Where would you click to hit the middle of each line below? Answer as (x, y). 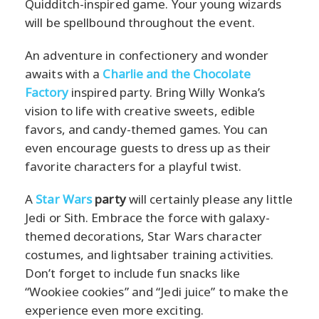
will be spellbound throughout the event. (140, 22)
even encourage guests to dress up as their (148, 147)
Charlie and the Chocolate (177, 73)
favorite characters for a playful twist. (134, 166)
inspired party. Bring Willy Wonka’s (167, 92)
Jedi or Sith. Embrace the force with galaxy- (148, 217)
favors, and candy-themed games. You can (146, 129)
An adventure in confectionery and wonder (147, 55)
